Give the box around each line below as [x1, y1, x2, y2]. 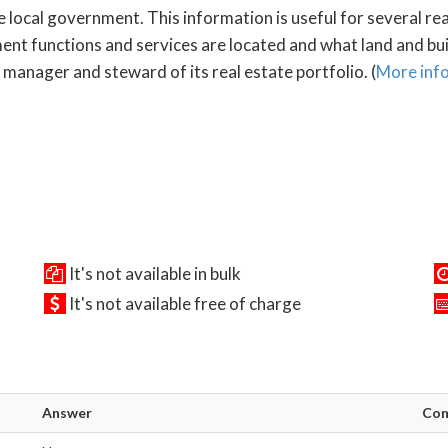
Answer [42, 404, 92, 422]
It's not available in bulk [65, 262, 241, 284]
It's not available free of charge [65, 293, 301, 315]
